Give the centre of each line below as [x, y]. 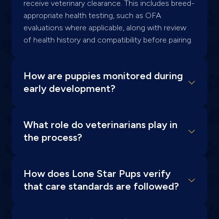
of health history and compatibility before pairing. [108, 40]
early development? [69, 88]
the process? [53, 137]
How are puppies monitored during [103, 76]
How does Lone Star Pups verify [97, 173]
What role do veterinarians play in [100, 124]
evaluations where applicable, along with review [105, 27]
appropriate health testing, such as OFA [92, 15]
